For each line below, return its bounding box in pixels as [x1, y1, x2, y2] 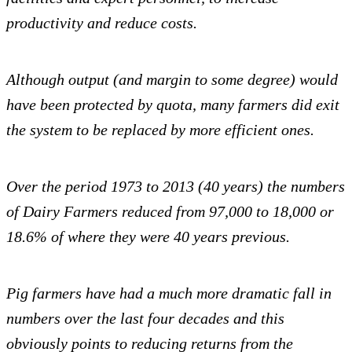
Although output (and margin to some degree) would [6, 71, 338, 89]
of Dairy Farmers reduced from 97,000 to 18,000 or [6, 203, 334, 221]
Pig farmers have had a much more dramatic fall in [6, 284, 332, 302]
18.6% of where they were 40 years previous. [6, 228, 290, 246]
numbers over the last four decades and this [6, 310, 284, 328]
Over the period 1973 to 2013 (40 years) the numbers [6, 178, 345, 196]
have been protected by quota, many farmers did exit [6, 96, 339, 114]
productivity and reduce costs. [6, 14, 197, 32]
